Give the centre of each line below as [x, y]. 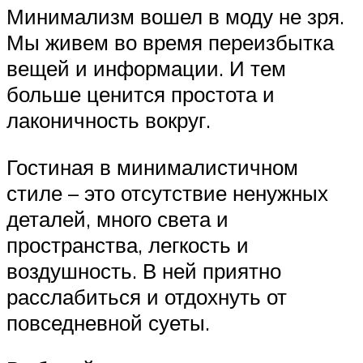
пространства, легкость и [128, 244]
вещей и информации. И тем [146, 68]
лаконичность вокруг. [109, 120]
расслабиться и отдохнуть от [147, 296]
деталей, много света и [117, 218]
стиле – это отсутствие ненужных [167, 192]
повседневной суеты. [108, 322]
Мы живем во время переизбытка [170, 43]
